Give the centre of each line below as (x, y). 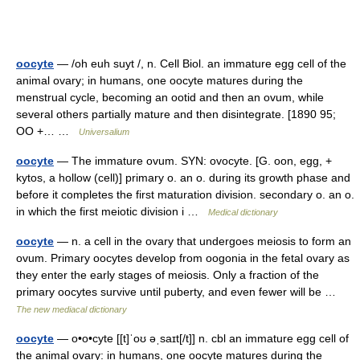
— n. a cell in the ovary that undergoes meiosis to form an (202, 241)
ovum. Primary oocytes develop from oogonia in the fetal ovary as (183, 258)
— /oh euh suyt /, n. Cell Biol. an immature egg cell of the (200, 63)
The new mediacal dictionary (72, 309)
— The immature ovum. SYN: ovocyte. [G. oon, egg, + (193, 161)
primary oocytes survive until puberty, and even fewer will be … (179, 292)
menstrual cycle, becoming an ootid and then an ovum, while (170, 97)
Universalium (104, 132)
